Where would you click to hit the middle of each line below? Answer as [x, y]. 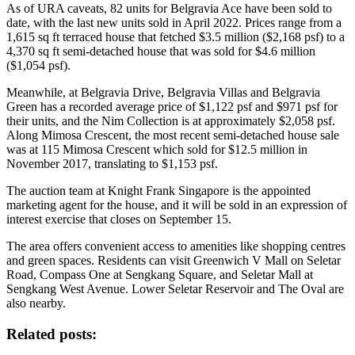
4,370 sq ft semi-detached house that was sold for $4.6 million [161, 51]
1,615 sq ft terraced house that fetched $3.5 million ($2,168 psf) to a [176, 36]
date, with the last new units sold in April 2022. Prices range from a [174, 22]
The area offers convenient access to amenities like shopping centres [176, 246]
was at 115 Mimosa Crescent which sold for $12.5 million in [157, 149]
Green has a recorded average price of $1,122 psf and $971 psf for [172, 106]
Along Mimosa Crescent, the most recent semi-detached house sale [173, 135]
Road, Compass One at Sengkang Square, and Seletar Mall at [160, 274]
